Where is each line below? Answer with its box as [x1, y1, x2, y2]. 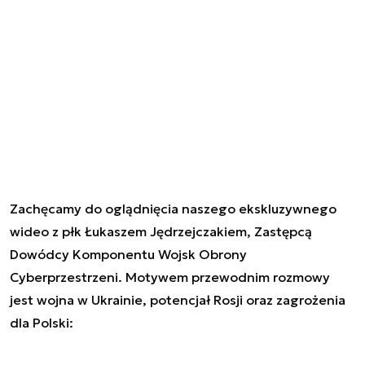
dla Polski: [10, 314, 73, 331]
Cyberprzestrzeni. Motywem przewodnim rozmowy [10, 268, 330, 285]
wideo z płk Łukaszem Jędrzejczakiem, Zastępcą [10, 222, 312, 240]
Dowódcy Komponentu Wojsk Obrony [10, 245, 247, 262]
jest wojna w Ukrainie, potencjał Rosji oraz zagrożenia [10, 291, 345, 308]
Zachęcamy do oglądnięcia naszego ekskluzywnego [10, 200, 336, 217]
